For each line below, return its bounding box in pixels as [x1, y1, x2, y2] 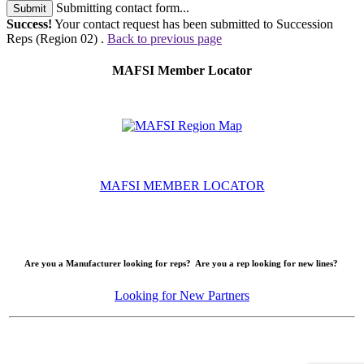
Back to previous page [107, 31, 222, 45]
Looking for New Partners [115, 288, 249, 303]
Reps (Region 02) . [6, 31, 107, 45]
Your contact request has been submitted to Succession [52, 16, 333, 31]
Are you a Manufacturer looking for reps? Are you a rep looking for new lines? [24, 258, 340, 269]
